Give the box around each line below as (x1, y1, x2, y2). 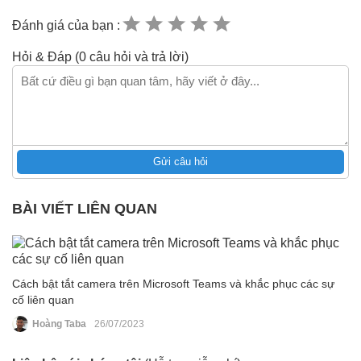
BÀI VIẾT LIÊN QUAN (12, 201, 157, 218)
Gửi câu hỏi (153, 156, 208, 168)
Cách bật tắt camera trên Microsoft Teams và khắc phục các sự (12, 277, 334, 291)
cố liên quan (12, 293, 74, 307)
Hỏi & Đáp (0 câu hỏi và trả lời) (12, 50, 189, 64)
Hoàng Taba (32, 318, 86, 330)
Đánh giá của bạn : (12, 18, 120, 32)
